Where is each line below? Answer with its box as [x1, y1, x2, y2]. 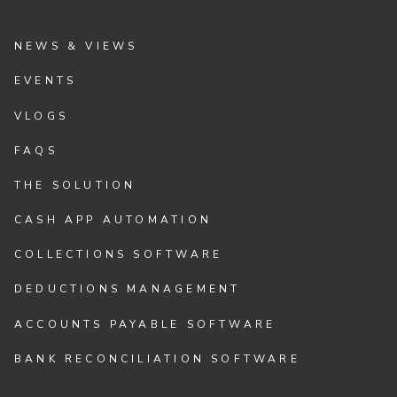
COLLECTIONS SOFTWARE [14, 247, 223, 262]
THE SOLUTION [14, 177, 136, 192]
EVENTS [14, 74, 77, 89]
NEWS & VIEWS [14, 39, 138, 54]
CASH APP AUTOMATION [14, 213, 212, 228]
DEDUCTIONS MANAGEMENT [14, 282, 241, 297]
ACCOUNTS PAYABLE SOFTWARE [14, 316, 276, 331]
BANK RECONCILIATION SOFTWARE [14, 351, 300, 366]
